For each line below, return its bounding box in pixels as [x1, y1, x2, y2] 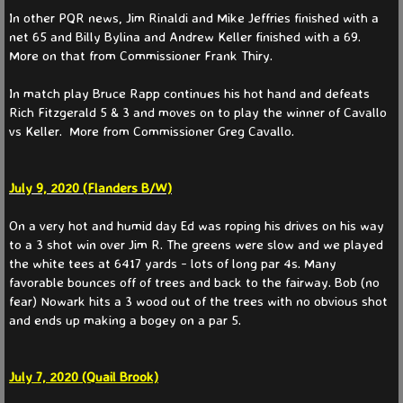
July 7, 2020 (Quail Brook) [9, 367, 158, 385]
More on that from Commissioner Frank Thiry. [9, 46, 273, 64]
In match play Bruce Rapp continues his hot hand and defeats [9, 84, 370, 102]
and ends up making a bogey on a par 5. [9, 310, 245, 328]
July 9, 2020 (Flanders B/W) [9, 178, 172, 196]
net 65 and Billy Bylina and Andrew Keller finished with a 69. [9, 27, 364, 45]
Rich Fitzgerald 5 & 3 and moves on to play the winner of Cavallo [9, 103, 387, 121]
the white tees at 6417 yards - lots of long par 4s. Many [9, 254, 336, 272]
